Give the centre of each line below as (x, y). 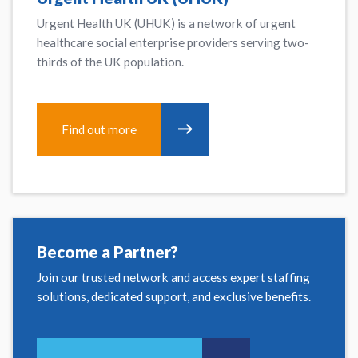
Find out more (99, 130)
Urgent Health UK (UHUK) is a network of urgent (167, 23)
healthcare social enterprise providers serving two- (173, 42)
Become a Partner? (108, 252)
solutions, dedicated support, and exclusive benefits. (174, 297)
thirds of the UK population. (111, 61)
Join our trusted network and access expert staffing (174, 278)
